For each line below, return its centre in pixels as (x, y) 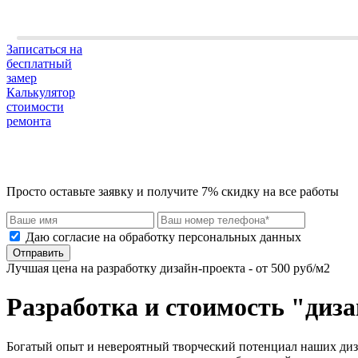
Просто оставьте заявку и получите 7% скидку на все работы (173, 191)
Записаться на (44, 49)
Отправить (38, 253)
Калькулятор (41, 92)
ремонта (29, 121)
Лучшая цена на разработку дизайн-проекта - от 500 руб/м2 (168, 268)
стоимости (35, 107)
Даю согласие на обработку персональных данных (162, 237)
